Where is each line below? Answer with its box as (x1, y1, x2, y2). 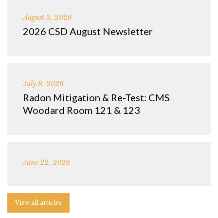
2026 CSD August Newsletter (23, 25, 153, 37)
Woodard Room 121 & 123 (23, 104, 140, 116)
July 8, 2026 (23, 79, 64, 89)
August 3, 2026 (23, 13, 72, 22)
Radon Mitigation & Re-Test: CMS (23, 91, 170, 104)
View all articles (15, 199, 62, 207)
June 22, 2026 (23, 158, 70, 167)
